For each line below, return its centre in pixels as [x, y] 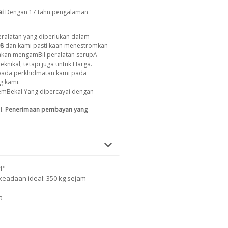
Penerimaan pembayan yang [46, 109]
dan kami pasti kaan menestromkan [56, 45]
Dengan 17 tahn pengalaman [46, 12]
